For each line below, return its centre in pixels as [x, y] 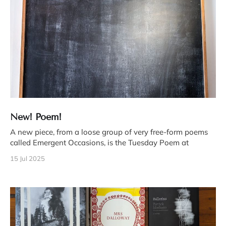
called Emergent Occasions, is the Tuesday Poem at [99, 143]
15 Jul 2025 [27, 159]
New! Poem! [36, 117]
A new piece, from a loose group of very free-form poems [109, 132]
